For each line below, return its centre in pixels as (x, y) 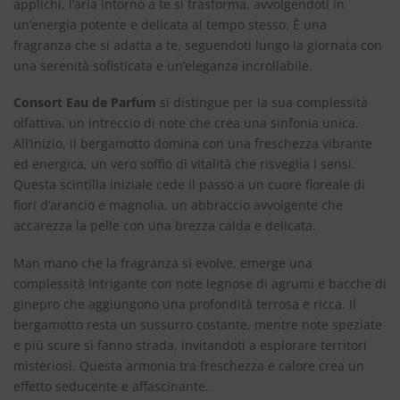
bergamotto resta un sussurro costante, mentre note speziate (198, 324)
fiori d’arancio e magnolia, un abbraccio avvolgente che (178, 205)
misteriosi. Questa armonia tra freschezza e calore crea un (189, 365)
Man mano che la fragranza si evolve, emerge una (163, 262)
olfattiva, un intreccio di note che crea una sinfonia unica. (186, 123)
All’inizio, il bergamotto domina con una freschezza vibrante (193, 144)
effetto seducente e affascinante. (111, 386)
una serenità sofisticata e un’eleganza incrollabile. (163, 65)
